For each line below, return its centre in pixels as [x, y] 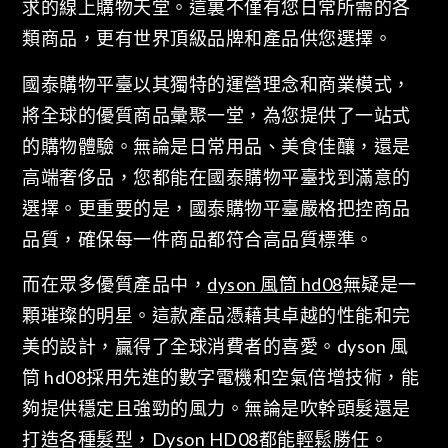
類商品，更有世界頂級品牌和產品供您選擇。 [207, 38]
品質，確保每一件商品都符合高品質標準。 [198, 238]
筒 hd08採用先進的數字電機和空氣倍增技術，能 [221, 377]
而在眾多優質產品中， [115, 284]
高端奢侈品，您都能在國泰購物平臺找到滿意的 [216, 176]
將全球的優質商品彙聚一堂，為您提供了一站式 [216, 114]
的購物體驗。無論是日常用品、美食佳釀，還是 [216, 145]
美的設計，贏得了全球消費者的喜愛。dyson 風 [215, 346]
